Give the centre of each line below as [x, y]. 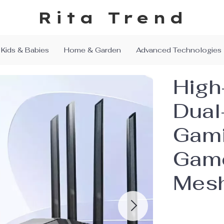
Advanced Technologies [178, 50]
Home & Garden [92, 50]
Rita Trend [112, 17]
